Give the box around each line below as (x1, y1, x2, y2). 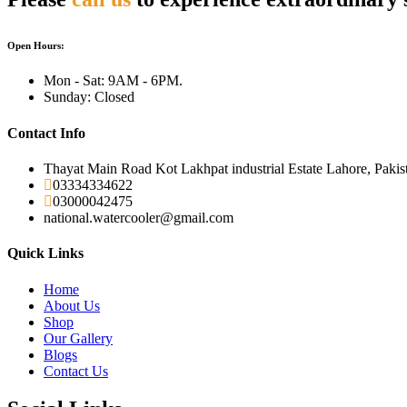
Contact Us (44, 362, 108, 379)
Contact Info (7, 124, 85, 141)
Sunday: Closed (44, 89, 134, 105)
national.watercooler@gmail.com (44, 210, 233, 225)
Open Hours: (7, 39, 65, 51)
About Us (44, 297, 100, 313)
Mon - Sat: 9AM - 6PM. (44, 73, 183, 89)
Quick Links (7, 245, 84, 262)
